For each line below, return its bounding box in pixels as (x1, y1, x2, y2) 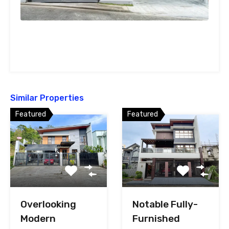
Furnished (132, 212, 180, 224)
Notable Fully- (132, 198, 198, 210)
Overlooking (20, 198, 76, 210)
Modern (20, 212, 56, 224)
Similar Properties (10, 93, 84, 103)
